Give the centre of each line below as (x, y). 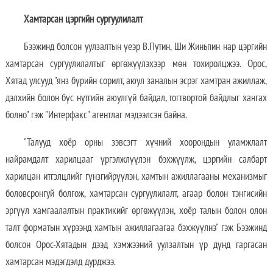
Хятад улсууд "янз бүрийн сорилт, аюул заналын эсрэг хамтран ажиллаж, (136, 80)
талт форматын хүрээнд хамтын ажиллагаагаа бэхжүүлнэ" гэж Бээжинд (136, 227)
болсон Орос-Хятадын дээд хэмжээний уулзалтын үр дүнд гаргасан (136, 244)
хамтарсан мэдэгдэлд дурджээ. (60, 261)
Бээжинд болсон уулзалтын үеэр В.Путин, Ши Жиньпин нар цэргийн (145, 46)
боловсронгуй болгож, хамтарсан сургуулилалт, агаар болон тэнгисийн (136, 193)
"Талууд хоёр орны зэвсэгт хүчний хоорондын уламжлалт (145, 142)
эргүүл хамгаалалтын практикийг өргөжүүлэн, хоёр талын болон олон (136, 210)
